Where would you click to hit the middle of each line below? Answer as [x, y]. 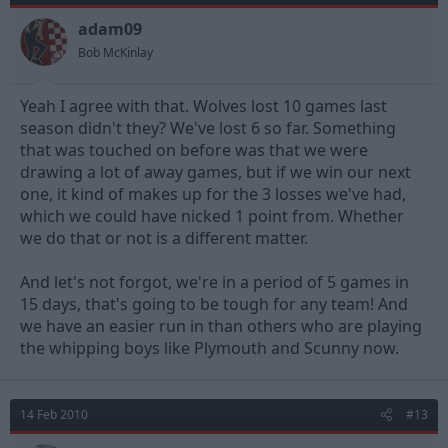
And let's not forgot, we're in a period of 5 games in [214, 282]
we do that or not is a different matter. [164, 238]
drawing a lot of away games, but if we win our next [215, 172]
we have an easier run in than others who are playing [221, 326]
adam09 [110, 29]
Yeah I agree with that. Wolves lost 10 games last [203, 106]
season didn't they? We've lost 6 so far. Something [208, 128]
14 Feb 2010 [54, 415]
